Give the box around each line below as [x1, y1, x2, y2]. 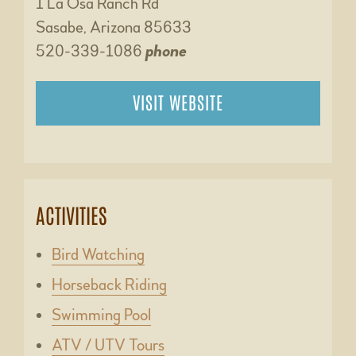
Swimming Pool [52, 305, 151, 326]
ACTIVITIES [36, 201, 107, 229]
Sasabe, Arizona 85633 [36, 17, 192, 38]
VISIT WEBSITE [133, 91, 223, 114]
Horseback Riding [52, 275, 167, 296]
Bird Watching [52, 245, 145, 265]
